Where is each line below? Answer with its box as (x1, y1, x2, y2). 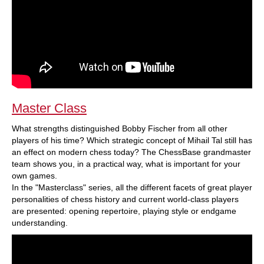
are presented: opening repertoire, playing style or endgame (12, 206, 236, 216)
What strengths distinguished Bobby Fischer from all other (12, 124, 227, 133)
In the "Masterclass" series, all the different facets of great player (12, 183, 252, 192)
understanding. (12, 218, 68, 227)
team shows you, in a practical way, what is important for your (12, 159, 240, 169)
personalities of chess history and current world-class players (12, 194, 239, 204)
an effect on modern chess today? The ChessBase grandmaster (12, 147, 251, 157)
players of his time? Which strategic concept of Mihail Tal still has (12, 136, 252, 145)
